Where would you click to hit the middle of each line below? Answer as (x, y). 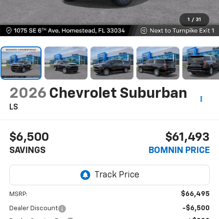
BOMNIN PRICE (179, 151)
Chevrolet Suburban (118, 94)
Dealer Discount (33, 209)
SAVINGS (27, 151)
